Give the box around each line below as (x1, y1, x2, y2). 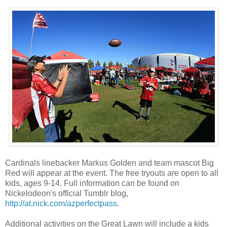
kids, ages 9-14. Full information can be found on (5, 178, 179, 187)
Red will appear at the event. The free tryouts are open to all (5, 168, 218, 177)
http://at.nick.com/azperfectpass (5, 199, 117, 208)
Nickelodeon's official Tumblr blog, (5, 188, 128, 198)
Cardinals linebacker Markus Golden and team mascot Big (5, 158, 214, 167)
